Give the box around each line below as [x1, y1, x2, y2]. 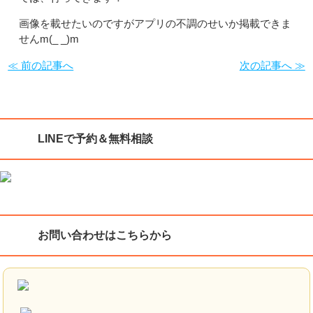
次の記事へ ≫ [239, 59, 305, 71]
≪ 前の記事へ [8, 59, 74, 71]
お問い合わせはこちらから [38, 228, 173, 241]
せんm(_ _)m [19, 32, 79, 45]
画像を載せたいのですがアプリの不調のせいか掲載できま [19, 17, 291, 29]
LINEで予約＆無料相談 [38, 132, 154, 145]
